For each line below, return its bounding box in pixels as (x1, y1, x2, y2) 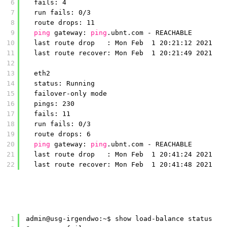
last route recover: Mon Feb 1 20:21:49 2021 (34, 49, 212, 57)
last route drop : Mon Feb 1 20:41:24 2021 (34, 150, 212, 158)
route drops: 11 (34, 19, 95, 26)
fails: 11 (34, 110, 70, 118)
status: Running (34, 80, 95, 87)
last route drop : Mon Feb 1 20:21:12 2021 (34, 39, 212, 47)
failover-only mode (34, 90, 107, 97)
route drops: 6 (34, 130, 91, 138)
